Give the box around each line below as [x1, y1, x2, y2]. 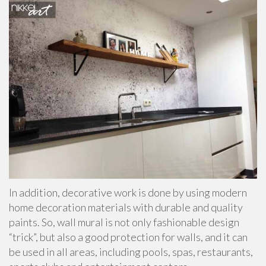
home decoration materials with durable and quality [9, 200, 243, 214]
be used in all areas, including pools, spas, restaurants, [9, 245, 253, 258]
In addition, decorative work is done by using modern [9, 185, 247, 199]
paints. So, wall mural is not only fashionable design [9, 215, 239, 229]
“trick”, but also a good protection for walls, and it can [9, 230, 248, 243]
